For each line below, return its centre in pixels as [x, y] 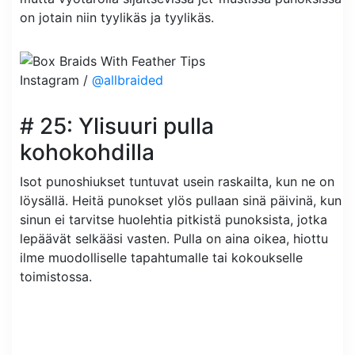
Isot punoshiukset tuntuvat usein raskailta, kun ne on [177, 182]
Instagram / [56, 80]
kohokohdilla [87, 153]
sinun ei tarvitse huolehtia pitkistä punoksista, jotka [174, 220]
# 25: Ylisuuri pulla [117, 126]
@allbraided [128, 80]
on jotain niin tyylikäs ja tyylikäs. [117, 17]
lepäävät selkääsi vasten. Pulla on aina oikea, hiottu [174, 239]
